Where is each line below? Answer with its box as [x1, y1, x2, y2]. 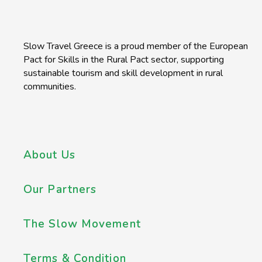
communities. [23, 80, 76, 94]
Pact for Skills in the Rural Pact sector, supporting [23, 53, 224, 67]
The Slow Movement [23, 216, 141, 232]
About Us [23, 147, 75, 163]
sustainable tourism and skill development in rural [23, 67, 223, 80]
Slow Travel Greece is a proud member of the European [23, 40, 248, 53]
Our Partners [23, 182, 97, 198]
